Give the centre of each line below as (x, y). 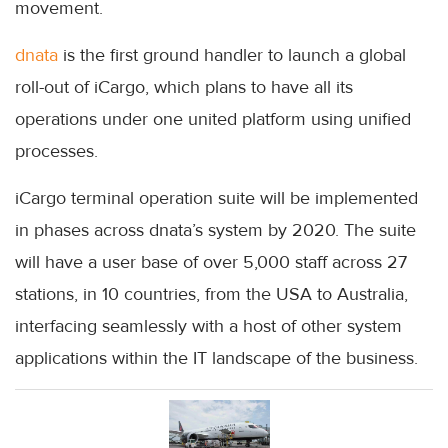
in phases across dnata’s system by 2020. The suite (215, 230)
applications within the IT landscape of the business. (216, 358)
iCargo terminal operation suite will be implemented (216, 198)
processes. (56, 151)
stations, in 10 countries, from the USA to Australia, (211, 294)
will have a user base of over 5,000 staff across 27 (211, 262)
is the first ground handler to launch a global (232, 55)
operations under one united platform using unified (213, 119)
